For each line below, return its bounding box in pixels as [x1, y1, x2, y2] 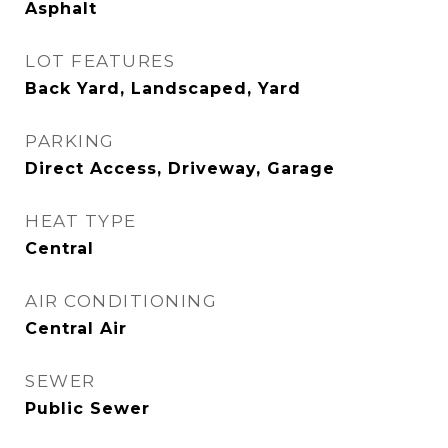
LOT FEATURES [25, 51, 175, 72]
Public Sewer [25, 399, 150, 419]
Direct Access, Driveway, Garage [25, 159, 335, 179]
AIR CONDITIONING [25, 291, 217, 312]
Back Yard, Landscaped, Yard [25, 79, 301, 99]
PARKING [25, 131, 115, 152]
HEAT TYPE [25, 211, 137, 232]
